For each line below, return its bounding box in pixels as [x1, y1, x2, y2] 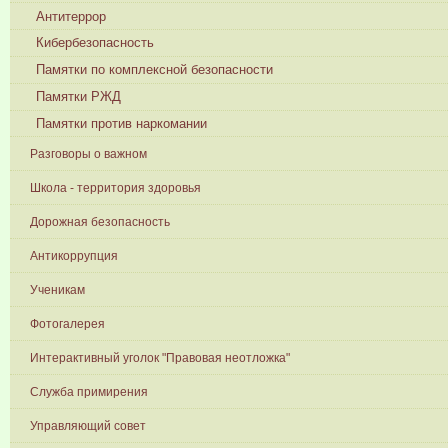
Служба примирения [30, 385, 148, 400]
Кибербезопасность [36, 35, 155, 51]
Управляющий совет [30, 419, 146, 434]
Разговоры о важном [30, 147, 147, 162]
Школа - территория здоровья [30, 181, 201, 196]
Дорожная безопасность [30, 215, 170, 230]
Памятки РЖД [36, 89, 122, 105]
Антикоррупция [30, 249, 118, 264]
